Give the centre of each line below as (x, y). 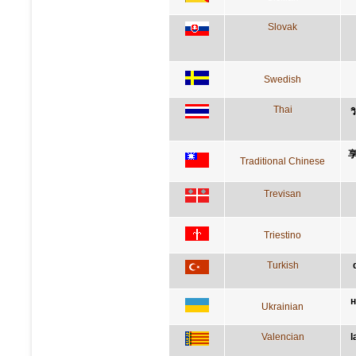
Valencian (282, 337)
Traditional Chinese (282, 161)
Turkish (282, 265)
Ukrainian (282, 306)
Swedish (282, 79)
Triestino (282, 235)
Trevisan (282, 193)
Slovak (282, 27)
